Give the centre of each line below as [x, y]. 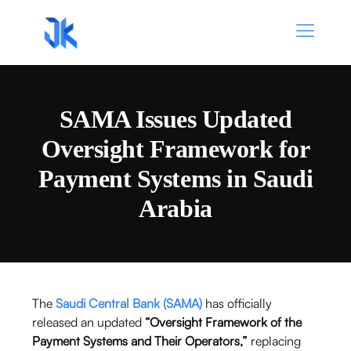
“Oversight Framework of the [224, 322]
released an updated [89, 322]
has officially [237, 304]
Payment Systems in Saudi [175, 179]
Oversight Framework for [175, 149]
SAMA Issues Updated [175, 119]
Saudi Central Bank [108, 304]
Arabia [175, 209]
